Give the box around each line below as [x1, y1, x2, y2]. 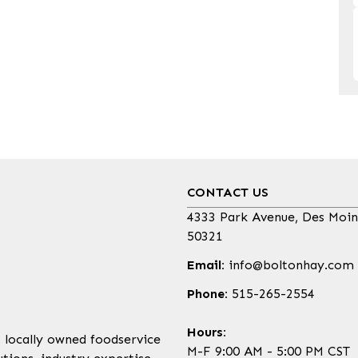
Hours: [187, 324, 226, 340]
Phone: [187, 286, 228, 302]
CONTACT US [187, 185, 268, 201]
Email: [187, 257, 225, 273]
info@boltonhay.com [225, 257, 354, 273]
